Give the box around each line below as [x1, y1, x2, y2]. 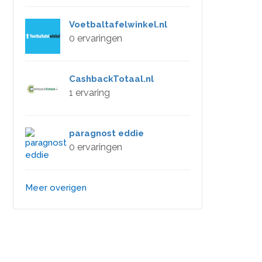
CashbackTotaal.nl [69, 74, 154, 84]
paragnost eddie [69, 128, 144, 139]
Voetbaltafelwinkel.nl [69, 19, 167, 30]
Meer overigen [25, 182, 87, 193]
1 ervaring [69, 87, 110, 98]
